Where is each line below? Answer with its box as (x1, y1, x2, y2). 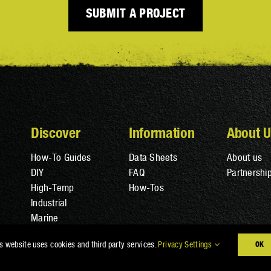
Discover (31, 124, 80, 142)
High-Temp (31, 181, 74, 194)
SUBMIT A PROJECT (85, 5, 186, 21)
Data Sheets (129, 151, 177, 164)
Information (129, 124, 195, 142)
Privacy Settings (158, 240, 214, 249)
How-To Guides (31, 151, 91, 164)
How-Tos (129, 181, 164, 194)
